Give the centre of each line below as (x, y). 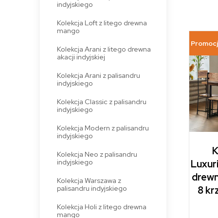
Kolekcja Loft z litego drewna (102, 22)
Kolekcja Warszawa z (89, 180)
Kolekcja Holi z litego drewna (101, 206)
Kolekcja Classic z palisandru (101, 101)
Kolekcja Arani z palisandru (98, 75)
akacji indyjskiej (81, 56)
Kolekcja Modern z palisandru (103, 127)
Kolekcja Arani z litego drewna (104, 49)
